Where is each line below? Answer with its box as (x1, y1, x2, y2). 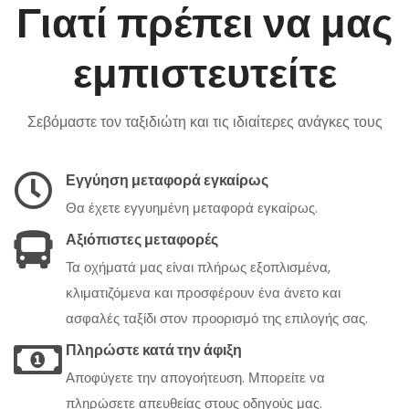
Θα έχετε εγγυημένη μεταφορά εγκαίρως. (66, 198, 318, 217)
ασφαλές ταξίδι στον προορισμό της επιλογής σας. (66, 309, 368, 328)
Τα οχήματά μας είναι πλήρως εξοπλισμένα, (66, 257, 330, 277)
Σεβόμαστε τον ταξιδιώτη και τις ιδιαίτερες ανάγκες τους (26, 111, 383, 132)
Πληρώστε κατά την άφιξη (66, 340, 242, 361)
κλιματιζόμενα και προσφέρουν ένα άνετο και (66, 283, 341, 302)
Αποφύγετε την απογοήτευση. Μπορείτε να (66, 368, 325, 387)
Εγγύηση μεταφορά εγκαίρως (66, 170, 268, 191)
